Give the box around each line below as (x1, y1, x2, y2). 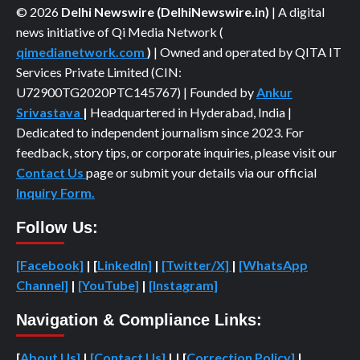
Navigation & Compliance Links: (16, 311, 262, 329)
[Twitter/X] (162, 257, 231, 272)
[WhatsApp (239, 257, 308, 272)
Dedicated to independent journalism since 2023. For (16, 125, 304, 140)
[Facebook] (16, 257, 84, 272)
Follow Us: (16, 219, 98, 236)
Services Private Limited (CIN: (16, 64, 182, 80)
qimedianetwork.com (16, 44, 147, 59)
